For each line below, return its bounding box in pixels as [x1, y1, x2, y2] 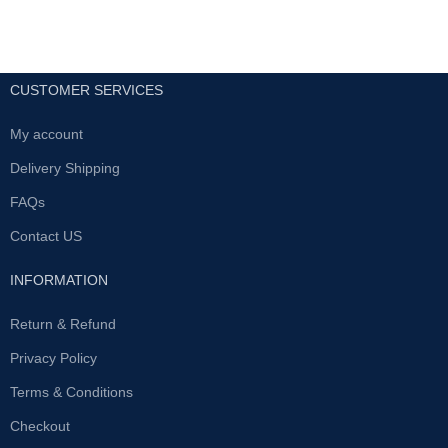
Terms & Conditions [10, 384, 134, 400]
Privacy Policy [10, 350, 98, 366]
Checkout [10, 418, 71, 434]
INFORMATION [10, 272, 109, 288]
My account [10, 126, 84, 142]
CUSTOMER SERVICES [10, 82, 164, 98]
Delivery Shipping [10, 160, 121, 176]
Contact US [10, 228, 83, 244]
